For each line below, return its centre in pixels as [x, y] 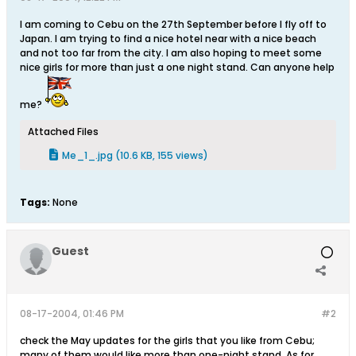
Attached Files [63, 132]
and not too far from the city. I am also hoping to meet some [171, 53]
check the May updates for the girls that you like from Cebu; [167, 341]
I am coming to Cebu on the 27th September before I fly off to [173, 24]
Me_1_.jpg [87, 155]
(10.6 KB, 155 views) [162, 155]
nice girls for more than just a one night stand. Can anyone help [177, 67]
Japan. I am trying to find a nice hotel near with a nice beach [168, 39]
